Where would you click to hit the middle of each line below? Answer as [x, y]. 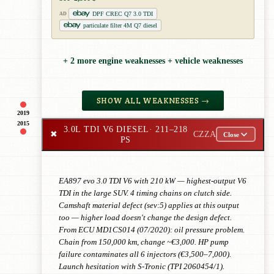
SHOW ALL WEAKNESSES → [153, 100]
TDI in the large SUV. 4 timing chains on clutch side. [145, 193]
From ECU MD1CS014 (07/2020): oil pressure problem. [152, 230]
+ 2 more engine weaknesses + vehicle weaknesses [153, 61]
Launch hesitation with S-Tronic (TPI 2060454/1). [142, 266]
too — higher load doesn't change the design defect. [145, 217]
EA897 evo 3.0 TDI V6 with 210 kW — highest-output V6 [153, 181]
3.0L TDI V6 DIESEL [106, 129]
